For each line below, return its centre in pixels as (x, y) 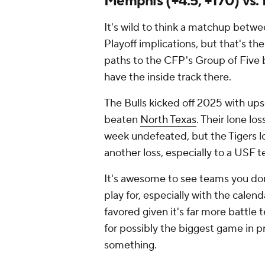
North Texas (168, 120)
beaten (122, 120)
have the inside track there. (169, 77)
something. (130, 245)
